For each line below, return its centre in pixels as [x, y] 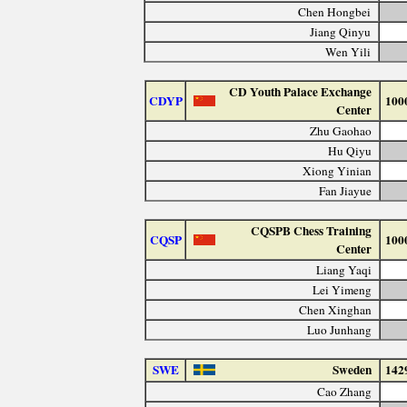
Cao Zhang [345, 391]
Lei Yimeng [342, 289]
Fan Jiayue [346, 190]
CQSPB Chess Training [312, 230]
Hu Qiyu [350, 150]
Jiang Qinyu [340, 31]
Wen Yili [347, 51]
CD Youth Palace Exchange [301, 91]
